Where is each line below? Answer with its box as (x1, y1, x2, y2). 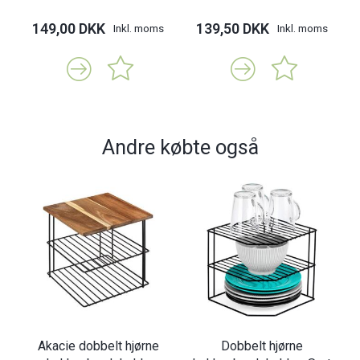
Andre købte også (101, 134, 259, 159)
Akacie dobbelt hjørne (37, 338, 159, 354)
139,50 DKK (196, 19, 269, 37)
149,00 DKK (32, 19, 105, 37)
